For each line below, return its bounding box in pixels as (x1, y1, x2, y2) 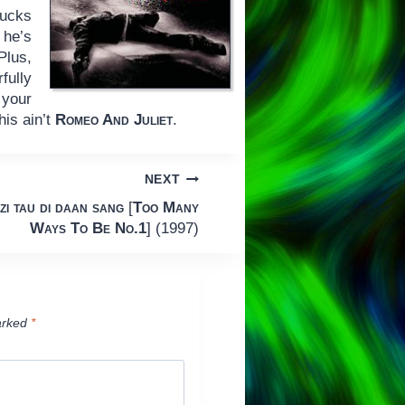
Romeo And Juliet (55, 111, 174, 129)
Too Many (132, 198, 199, 216)
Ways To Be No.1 (29, 219, 146, 237)
